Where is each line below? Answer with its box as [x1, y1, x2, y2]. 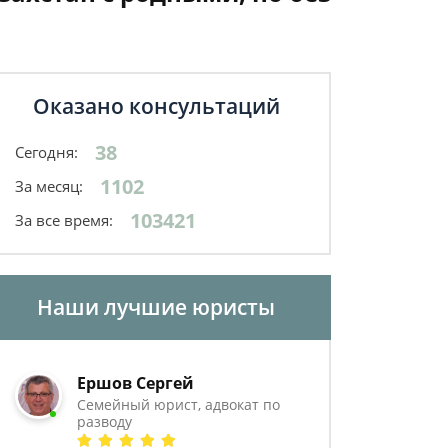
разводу [77, 412, 133, 431]
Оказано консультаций [32, 92, 280, 120]
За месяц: [15, 176, 83, 196]
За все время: [15, 210, 113, 230]
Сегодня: [15, 142, 78, 162]
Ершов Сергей [77, 372, 195, 394]
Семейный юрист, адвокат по [77, 395, 281, 414]
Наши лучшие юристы [37, 293, 275, 321]
